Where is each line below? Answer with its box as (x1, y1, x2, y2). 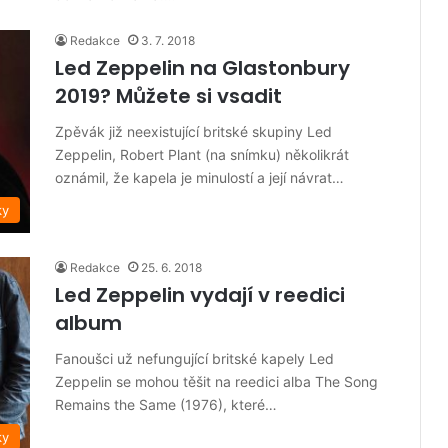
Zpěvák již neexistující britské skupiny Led (55, 123, 332, 141)
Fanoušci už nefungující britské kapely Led (55, 350, 334, 368)
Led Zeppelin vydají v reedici (55, 281, 345, 310)
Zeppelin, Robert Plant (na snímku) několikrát (55, 146, 349, 164)
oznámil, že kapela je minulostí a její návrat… (55, 169, 344, 187)
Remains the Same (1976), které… (55, 396, 277, 414)
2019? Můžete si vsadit (55, 82, 282, 111)
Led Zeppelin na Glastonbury (55, 54, 350, 83)
